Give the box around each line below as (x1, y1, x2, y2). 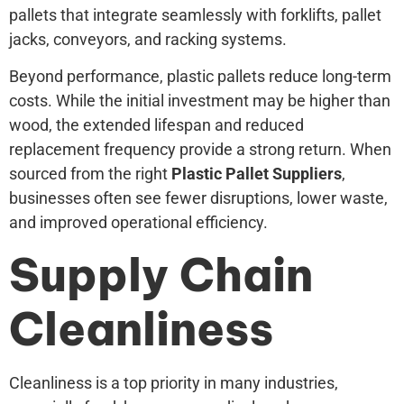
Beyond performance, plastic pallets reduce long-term (9, 67, 391, 87)
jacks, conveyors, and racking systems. (9, 29, 287, 49)
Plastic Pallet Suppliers (171, 164, 342, 184)
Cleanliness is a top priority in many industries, (9, 372, 338, 392)
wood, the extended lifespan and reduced (9, 115, 304, 135)
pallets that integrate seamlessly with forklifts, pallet (9, 5, 381, 24)
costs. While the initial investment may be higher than (9, 91, 390, 111)
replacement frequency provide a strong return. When (9, 140, 391, 160)
